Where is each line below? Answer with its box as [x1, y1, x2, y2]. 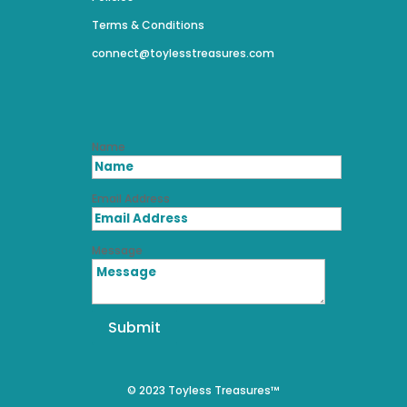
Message [91, 242, 143, 258]
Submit [107, 316, 161, 338]
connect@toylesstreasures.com [91, 45, 274, 61]
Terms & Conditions [91, 16, 204, 33]
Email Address [91, 190, 170, 206]
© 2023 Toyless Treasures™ [126, 382, 280, 399]
